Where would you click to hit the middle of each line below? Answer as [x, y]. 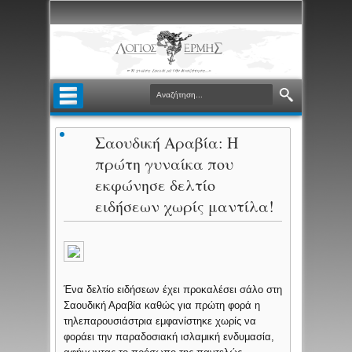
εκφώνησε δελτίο [156, 185]
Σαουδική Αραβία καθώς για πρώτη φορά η [162, 306]
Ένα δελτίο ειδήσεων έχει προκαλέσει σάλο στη [173, 290]
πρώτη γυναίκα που [165, 164]
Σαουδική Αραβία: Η [167, 143]
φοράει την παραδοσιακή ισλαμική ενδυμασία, [169, 337]
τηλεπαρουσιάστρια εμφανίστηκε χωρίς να [160, 321]
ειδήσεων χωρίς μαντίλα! [185, 207]
